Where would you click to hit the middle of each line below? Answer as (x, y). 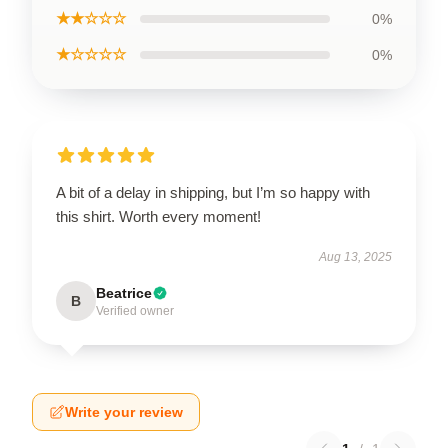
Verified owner (135, 311)
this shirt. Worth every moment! (158, 216)
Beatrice (124, 293)
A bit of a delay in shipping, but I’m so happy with (213, 192)
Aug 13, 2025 (355, 257)
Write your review (124, 412)
